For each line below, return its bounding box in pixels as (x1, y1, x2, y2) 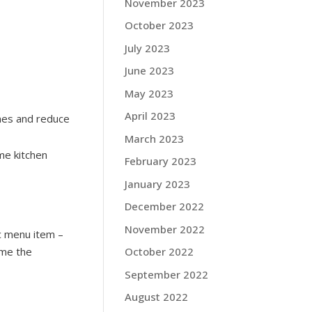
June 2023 (125, 63, 175, 77)
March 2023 (125, 131, 185, 146)
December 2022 (125, 199, 205, 213)
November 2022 (125, 221, 205, 236)
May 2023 (125, 86, 174, 100)
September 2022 (125, 267, 209, 281)
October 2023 (125, 18, 194, 32)
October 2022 (125, 244, 194, 258)
